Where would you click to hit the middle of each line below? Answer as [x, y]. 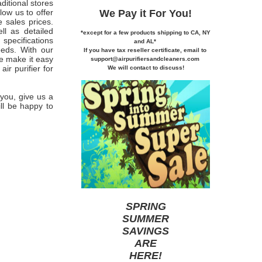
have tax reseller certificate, [142, 50]
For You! [170, 13]
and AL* [146, 41]
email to [196, 50]
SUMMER [146, 218]
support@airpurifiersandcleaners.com [146, 58]
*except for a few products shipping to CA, [142, 32]
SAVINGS [146, 231]
